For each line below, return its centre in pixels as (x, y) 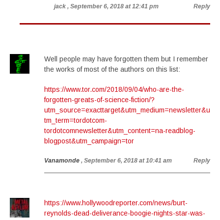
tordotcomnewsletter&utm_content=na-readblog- (120, 131)
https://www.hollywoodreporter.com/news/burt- (116, 203)
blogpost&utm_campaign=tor (89, 141)
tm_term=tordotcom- (76, 120)
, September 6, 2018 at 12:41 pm (113, 6)
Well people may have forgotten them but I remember (126, 59)
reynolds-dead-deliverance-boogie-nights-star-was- (125, 213)
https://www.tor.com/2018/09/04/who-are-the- (114, 89)
